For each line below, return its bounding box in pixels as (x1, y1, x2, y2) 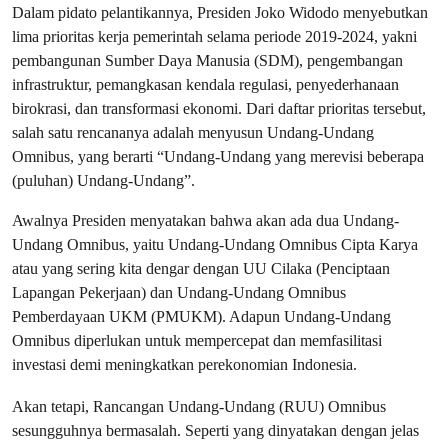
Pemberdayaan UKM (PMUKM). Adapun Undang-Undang (12, 306, 391, 326)
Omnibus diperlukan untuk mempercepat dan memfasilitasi (12, 330, 382, 350)
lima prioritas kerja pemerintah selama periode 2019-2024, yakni (12, 26, 417, 46)
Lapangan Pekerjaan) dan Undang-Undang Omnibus (12, 282, 346, 302)
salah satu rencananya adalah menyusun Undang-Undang (12, 122, 374, 142)
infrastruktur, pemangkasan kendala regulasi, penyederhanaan (12, 74, 399, 94)
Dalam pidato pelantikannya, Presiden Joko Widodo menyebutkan (12, 2, 428, 22)
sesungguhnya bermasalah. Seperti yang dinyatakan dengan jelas (12, 420, 419, 440)
